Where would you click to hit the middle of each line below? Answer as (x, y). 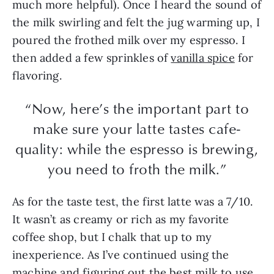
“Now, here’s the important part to (137, 108)
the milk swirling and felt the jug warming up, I (136, 23)
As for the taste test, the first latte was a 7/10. (133, 202)
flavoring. (37, 76)
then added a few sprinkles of (92, 58)
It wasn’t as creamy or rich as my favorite (121, 220)
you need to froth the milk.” (137, 168)
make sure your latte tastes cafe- (137, 128)
